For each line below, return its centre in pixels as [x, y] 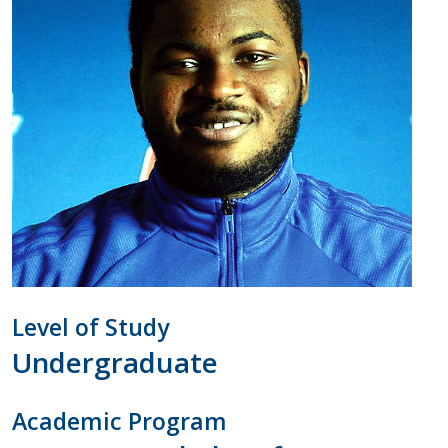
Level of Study [91, 327]
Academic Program [120, 421]
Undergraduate [115, 362]
